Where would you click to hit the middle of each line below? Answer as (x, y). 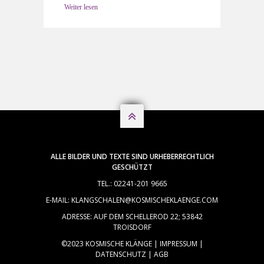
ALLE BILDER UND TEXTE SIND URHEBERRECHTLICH (132, 156)
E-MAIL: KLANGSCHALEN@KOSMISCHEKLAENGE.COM (132, 200)
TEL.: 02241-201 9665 (132, 183)
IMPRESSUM (178, 243)
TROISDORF (132, 227)
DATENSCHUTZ (121, 254)
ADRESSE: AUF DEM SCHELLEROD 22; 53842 (132, 216)
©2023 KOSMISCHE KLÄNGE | (110, 243)
